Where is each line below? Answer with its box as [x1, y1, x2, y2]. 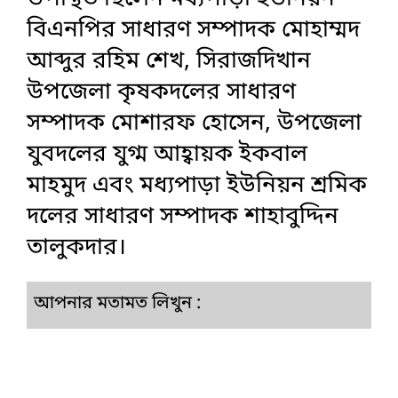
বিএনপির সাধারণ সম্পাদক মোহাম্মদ [27, 14, 360, 46]
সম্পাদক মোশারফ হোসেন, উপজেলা [27, 107, 362, 139]
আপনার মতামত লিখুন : [34, 291, 201, 315]
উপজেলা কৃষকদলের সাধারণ [27, 76, 296, 108]
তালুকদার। [27, 232, 126, 264]
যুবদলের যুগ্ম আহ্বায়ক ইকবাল [27, 139, 307, 171]
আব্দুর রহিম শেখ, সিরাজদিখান [27, 45, 311, 77]
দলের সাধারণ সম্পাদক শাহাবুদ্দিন [27, 201, 338, 233]
